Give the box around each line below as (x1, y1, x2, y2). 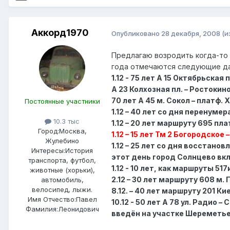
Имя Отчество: (27, 195, 76, 204)
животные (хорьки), (29, 166, 95, 175)
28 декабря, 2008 (161, 29, 220, 37)
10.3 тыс (51, 117, 80, 126)
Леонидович (57, 205, 99, 214)
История (65, 146, 93, 155)
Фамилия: (25, 205, 58, 214)
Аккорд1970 (31, 27, 89, 39)
